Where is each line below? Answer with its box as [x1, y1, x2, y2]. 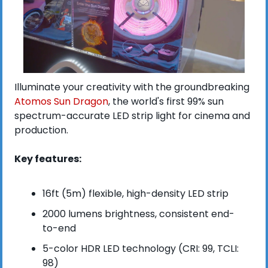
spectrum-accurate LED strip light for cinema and [14, 108, 250, 123]
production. [14, 123, 68, 137]
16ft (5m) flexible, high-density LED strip [42, 186, 229, 200]
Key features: [14, 151, 81, 166]
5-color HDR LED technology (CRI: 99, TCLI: [42, 241, 239, 255]
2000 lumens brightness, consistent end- [42, 206, 234, 221]
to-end [42, 221, 76, 235]
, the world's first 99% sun [108, 94, 224, 108]
